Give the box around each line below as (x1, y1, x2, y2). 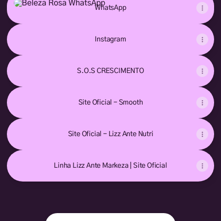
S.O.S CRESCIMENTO (77, 68, 144, 74)
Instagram (95, 36, 126, 43)
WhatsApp (95, 4, 126, 11)
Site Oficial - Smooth (78, 99, 143, 106)
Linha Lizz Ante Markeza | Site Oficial (54, 162, 167, 169)
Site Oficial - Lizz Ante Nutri (68, 131, 153, 138)
